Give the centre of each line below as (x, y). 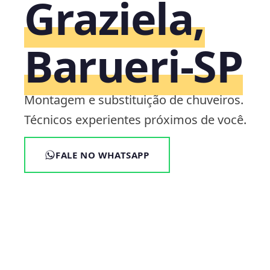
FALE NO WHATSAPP (102, 155)
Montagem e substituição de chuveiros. (134, 99)
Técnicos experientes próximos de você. (135, 119)
